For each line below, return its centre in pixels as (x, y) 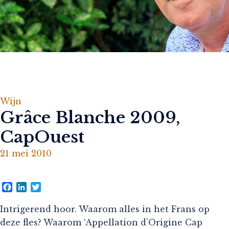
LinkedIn (46, 187)
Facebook (33, 187)
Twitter (57, 187)
